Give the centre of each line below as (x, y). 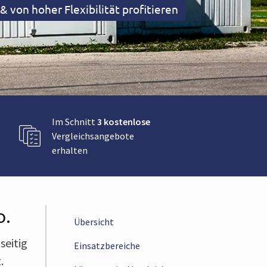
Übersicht (94, 222)
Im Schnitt (74, 122)
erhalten (70, 150)
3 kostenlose (124, 122)
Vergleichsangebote (93, 136)
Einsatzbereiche (107, 246)
